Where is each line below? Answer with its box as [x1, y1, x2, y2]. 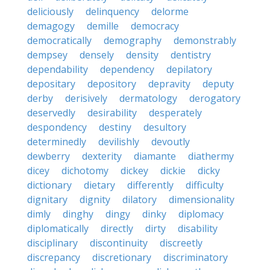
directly [101, 222, 133, 235]
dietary [84, 178, 115, 192]
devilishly [98, 135, 139, 148]
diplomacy [178, 207, 224, 221]
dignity [80, 193, 110, 206]
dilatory [122, 193, 157, 206]
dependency [100, 63, 154, 76]
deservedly [27, 106, 75, 119]
